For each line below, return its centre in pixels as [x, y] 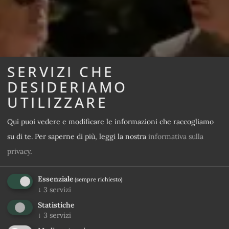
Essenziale [56, 179]
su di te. [20, 137]
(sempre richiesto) [99, 180]
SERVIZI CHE [61, 71]
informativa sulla [176, 137]
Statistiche [56, 205]
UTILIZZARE [58, 102]
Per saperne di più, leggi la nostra [91, 137]
